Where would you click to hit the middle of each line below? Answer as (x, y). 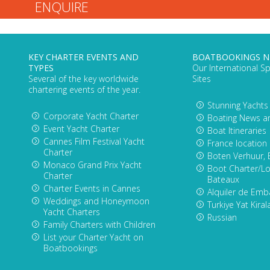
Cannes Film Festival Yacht (94, 142)
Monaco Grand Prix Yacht (92, 165)
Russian (222, 218)
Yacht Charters (71, 212)
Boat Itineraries (237, 131)
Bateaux (224, 180)
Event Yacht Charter (81, 129)
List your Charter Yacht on (93, 237)
